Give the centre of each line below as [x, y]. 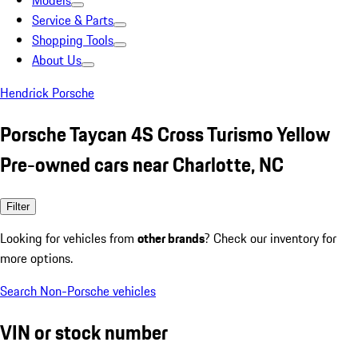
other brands [171, 238]
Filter [18, 206]
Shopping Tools [73, 40]
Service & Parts [73, 20]
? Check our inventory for [270, 238]
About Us [57, 60]
